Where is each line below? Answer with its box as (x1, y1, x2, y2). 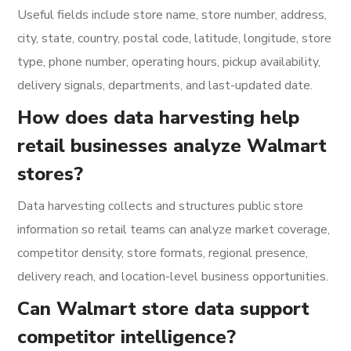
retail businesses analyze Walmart (17, 133, 327, 158)
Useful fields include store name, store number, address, (17, 6, 327, 24)
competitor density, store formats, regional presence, (17, 244, 309, 262)
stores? (17, 161, 84, 186)
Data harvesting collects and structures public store (17, 197, 304, 215)
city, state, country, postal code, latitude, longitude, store (17, 30, 332, 47)
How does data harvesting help (17, 105, 300, 130)
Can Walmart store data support (17, 296, 310, 321)
